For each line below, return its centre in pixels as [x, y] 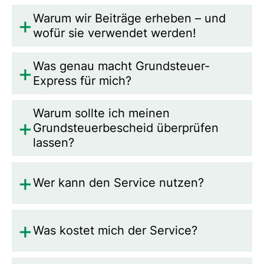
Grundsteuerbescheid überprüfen [126, 128]
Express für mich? [82, 80]
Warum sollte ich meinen [101, 113]
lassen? [53, 143]
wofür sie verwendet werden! [114, 33]
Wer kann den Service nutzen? [118, 183]
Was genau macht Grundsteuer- [121, 66]
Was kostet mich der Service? [115, 231]
